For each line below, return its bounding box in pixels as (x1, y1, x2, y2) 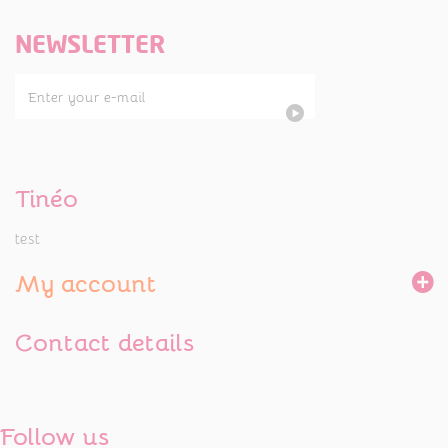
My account (15, 263, 157, 301)
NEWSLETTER (15, 29, 165, 59)
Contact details (15, 322, 194, 360)
